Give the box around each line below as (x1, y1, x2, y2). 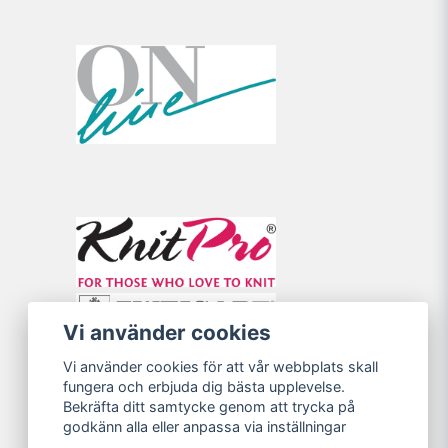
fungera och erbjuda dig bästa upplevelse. (63, 378, 346, 396)
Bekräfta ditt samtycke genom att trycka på (63, 398, 356, 416)
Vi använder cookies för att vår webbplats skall (63, 358, 379, 376)
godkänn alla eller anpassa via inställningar (63, 418, 347, 436)
